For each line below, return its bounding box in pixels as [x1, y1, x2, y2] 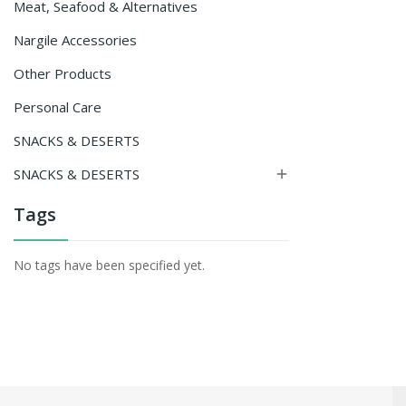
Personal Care [14, 98, 101, 116]
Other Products [14, 64, 111, 82]
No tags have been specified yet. [14, 256, 205, 274]
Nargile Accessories [14, 31, 137, 49]
